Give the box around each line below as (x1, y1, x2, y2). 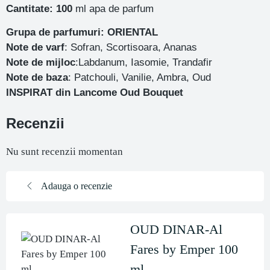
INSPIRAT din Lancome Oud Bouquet (6, 87, 183, 99)
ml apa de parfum (72, 3, 154, 14)
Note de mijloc (6, 57, 75, 69)
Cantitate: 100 (6, 3, 72, 14)
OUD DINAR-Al (130, 222, 222, 237)
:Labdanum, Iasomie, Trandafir (75, 57, 212, 69)
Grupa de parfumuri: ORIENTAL (6, 27, 158, 39)
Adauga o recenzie (41, 181, 112, 192)
